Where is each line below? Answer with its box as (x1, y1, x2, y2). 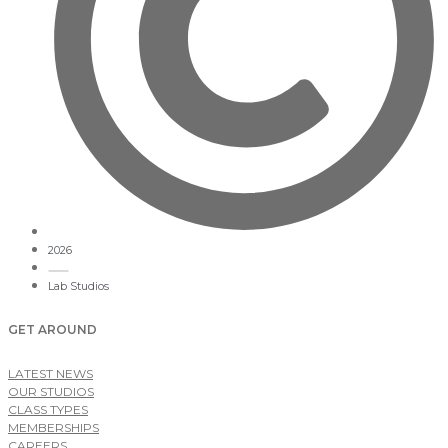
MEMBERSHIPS (8, 420, 99, 436)
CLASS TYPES (8, 402, 88, 418)
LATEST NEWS (8, 366, 93, 382)
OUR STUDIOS (8, 384, 94, 400)
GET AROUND (8, 321, 97, 337)
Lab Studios (48, 278, 109, 293)
